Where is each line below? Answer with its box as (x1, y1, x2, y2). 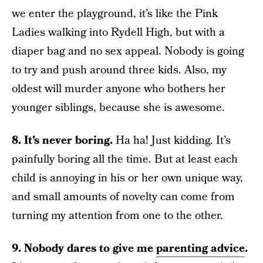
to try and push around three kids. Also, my (12, 62, 227, 78)
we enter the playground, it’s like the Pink (12, 6, 218, 22)
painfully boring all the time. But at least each (12, 151, 238, 167)
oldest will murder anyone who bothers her (12, 81, 225, 97)
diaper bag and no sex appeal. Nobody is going (12, 43, 244, 59)
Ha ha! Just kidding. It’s (113, 133, 231, 149)
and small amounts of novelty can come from (12, 189, 235, 205)
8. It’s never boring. (12, 133, 113, 149)
